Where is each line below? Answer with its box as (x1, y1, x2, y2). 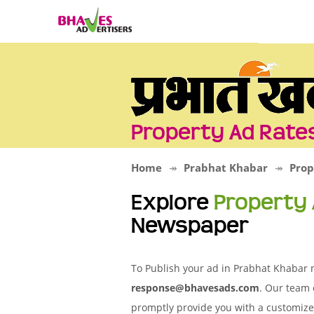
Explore (131, 190, 214, 215)
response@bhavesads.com (131, 281, 259, 294)
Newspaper (131, 213, 249, 238)
